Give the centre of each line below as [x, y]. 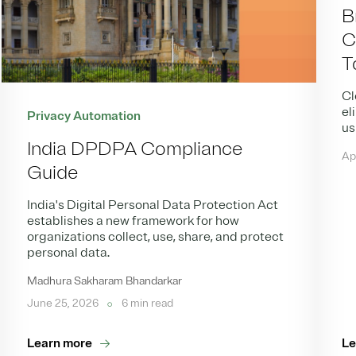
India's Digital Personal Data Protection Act [153, 205]
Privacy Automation [84, 116]
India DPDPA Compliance [135, 149]
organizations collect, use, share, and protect [156, 237]
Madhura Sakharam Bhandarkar [105, 281]
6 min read [147, 304]
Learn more [60, 344]
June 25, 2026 [64, 304]
